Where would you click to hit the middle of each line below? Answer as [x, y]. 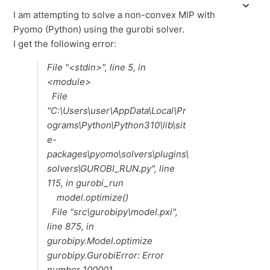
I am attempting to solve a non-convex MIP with [115, 15]
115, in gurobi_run [86, 183]
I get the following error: [65, 44]
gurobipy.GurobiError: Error [106, 255]
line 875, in [71, 226]
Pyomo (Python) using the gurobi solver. [99, 29]
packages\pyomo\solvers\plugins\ [118, 154]
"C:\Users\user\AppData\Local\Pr [117, 111]
